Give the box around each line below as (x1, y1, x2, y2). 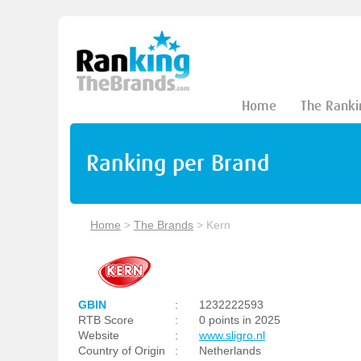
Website (78, 329, 119, 342)
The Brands (134, 218, 193, 231)
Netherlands (199, 344, 261, 357)
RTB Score (78, 313, 134, 326)
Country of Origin (78, 344, 165, 357)
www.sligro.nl (199, 329, 265, 342)
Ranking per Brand (86, 150, 269, 176)
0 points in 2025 (199, 313, 280, 326)
